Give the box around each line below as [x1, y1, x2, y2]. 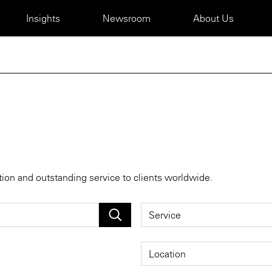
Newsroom [103, 12, 151, 24]
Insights [26, 12, 60, 24]
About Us [193, 12, 234, 24]
